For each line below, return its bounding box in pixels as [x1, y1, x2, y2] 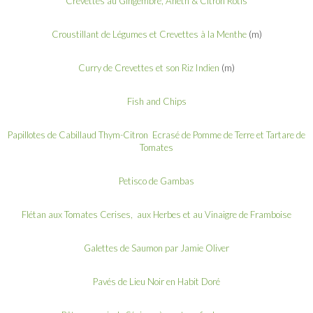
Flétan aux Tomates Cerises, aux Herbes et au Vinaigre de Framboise [22, 208, 291, 220]
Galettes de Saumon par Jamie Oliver [84, 242, 229, 254]
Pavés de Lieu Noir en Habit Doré [93, 275, 220, 287]
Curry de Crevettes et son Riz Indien [78, 61, 219, 73]
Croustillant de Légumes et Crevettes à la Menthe [51, 28, 247, 40]
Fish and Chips [126, 95, 187, 107]
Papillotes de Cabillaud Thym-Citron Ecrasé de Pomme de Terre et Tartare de [8, 129, 305, 140]
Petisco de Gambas [119, 175, 194, 187]
